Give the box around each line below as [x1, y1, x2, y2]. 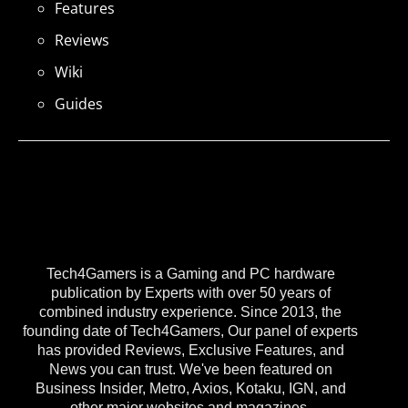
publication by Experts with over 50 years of [50, 285, 331, 301]
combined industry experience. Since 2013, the [39, 304, 342, 321]
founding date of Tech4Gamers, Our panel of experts [23, 323, 358, 340]
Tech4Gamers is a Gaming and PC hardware [46, 266, 335, 282]
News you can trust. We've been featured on [48, 362, 332, 378]
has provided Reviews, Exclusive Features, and [36, 342, 344, 359]
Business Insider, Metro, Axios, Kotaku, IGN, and [35, 381, 346, 397]
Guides [55, 93, 103, 114]
